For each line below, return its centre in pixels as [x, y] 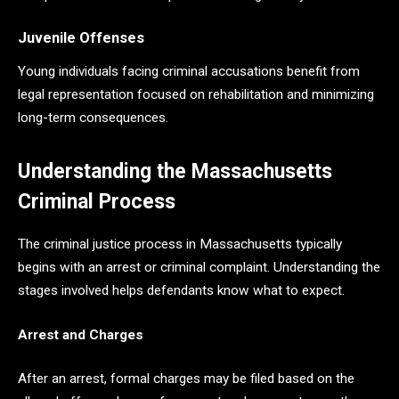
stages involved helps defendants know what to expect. [181, 291]
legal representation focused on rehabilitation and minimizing [196, 94]
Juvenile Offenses [81, 37]
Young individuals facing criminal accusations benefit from [189, 71]
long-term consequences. [93, 117]
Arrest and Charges [81, 334]
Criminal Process [97, 201]
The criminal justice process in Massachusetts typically [180, 244]
